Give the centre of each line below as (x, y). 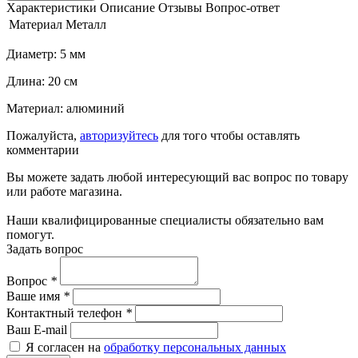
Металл (86, 24)
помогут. (30, 234)
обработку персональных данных (195, 347)
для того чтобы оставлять (229, 135)
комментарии (43, 149)
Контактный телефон (66, 312)
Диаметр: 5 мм (46, 54)
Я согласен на (63, 347)
